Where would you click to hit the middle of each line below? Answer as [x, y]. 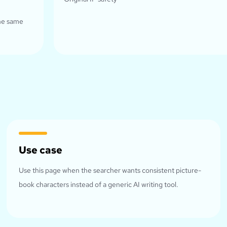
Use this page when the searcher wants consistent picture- [110, 171]
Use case [41, 150]
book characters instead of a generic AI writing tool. [99, 185]
